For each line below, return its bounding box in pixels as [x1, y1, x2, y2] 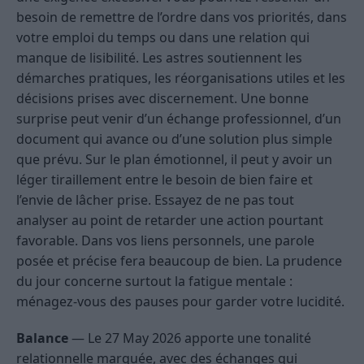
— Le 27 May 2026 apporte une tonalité [68, 329, 311, 348]
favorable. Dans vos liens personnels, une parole [16, 232, 314, 250]
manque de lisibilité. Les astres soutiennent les [16, 49, 302, 67]
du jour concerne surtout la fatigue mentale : [16, 272, 292, 291]
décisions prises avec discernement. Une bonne [16, 89, 309, 108]
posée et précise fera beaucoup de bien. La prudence [16, 252, 342, 271]
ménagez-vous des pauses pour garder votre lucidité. [16, 292, 344, 311]
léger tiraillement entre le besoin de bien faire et [16, 171, 313, 189]
